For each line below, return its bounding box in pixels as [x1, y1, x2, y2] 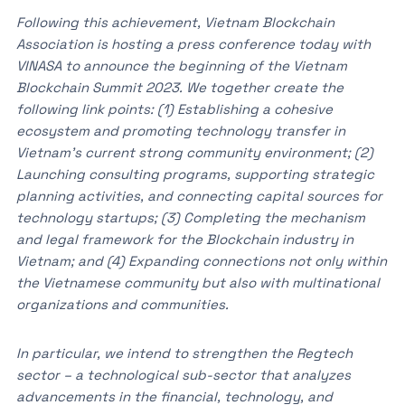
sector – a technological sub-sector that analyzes [15, 366, 351, 383]
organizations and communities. [15, 296, 229, 313]
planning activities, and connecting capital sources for [15, 187, 382, 204]
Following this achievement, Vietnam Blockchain [15, 14, 334, 31]
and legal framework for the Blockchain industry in [15, 231, 353, 248]
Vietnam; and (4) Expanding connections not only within [15, 252, 387, 269]
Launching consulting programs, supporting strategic [15, 165, 374, 183]
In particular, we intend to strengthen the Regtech [15, 344, 353, 362]
